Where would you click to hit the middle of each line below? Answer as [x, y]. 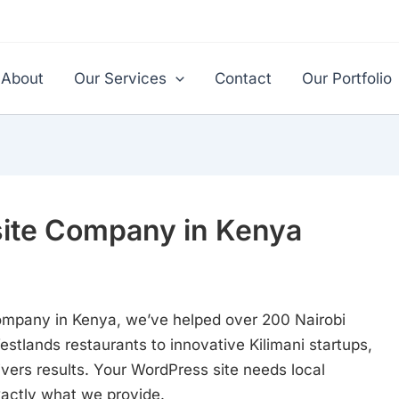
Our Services [120, 78]
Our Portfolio [347, 78]
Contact [243, 78]
